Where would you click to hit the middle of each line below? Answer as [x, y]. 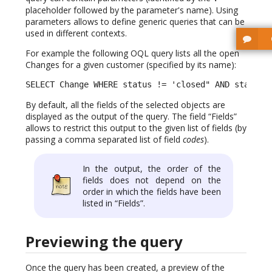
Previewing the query [104, 242]
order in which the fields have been [152, 191]
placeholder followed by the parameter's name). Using [132, 10]
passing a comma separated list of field [104, 139]
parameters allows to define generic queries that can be [135, 21]
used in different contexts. [76, 33]
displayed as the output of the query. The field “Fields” [131, 116]
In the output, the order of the [152, 168]
